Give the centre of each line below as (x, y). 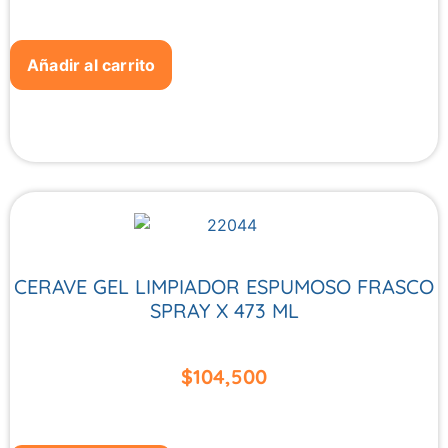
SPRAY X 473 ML (224, 310)
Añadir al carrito (91, 64)
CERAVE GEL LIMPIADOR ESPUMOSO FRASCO (224, 286)
